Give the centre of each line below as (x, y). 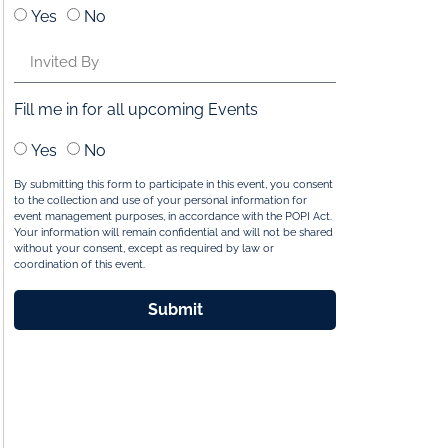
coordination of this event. (79, 264)
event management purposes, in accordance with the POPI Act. (173, 216)
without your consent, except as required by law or (144, 248)
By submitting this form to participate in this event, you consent (173, 184)
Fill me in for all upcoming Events (136, 109)
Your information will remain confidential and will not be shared (173, 232)
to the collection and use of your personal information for (160, 200)
